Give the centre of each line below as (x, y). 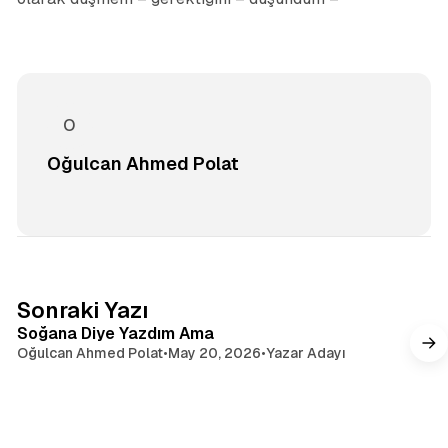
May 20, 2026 (214, 352)
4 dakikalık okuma (358, 299)
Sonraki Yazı (82, 310)
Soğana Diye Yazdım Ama (115, 333)
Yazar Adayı (305, 352)
